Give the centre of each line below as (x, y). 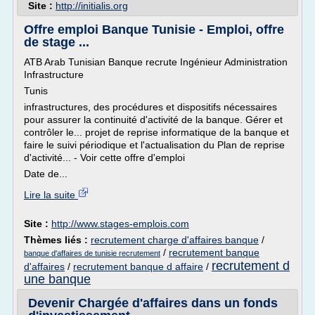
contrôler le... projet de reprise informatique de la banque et (156, 132)
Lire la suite (51, 195)
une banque (57, 279)
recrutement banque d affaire (138, 266)
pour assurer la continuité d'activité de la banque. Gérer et (153, 120)
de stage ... (57, 42)
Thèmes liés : (57, 240)
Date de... (46, 174)
